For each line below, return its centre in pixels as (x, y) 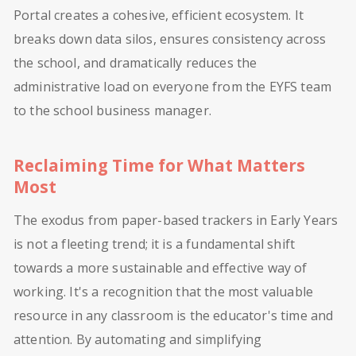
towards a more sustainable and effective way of (161, 267)
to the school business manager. (112, 110)
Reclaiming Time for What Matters (159, 166)
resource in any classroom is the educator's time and (174, 315)
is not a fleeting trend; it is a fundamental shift (155, 244)
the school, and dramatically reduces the (135, 62)
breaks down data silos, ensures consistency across (170, 39)
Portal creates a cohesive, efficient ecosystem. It (159, 15)
